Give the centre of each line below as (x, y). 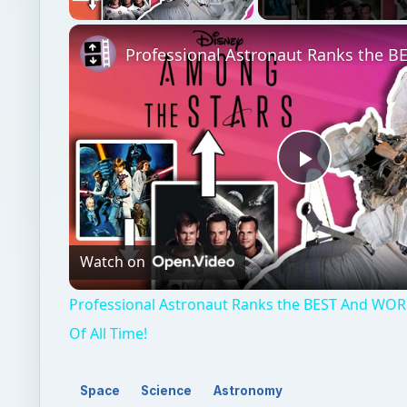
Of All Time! (108, 333)
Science (167, 390)
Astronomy (248, 390)
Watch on (113, 262)
